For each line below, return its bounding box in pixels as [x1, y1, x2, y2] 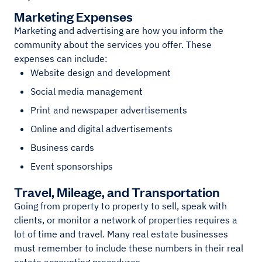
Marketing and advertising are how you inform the [14, 25, 223, 37]
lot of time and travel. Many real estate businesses [14, 228, 228, 240]
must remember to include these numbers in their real [14, 242, 243, 254]
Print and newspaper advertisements [30, 104, 187, 116]
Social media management [30, 85, 143, 98]
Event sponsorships [30, 160, 115, 173]
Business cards [30, 142, 94, 154]
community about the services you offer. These [14, 39, 212, 51]
